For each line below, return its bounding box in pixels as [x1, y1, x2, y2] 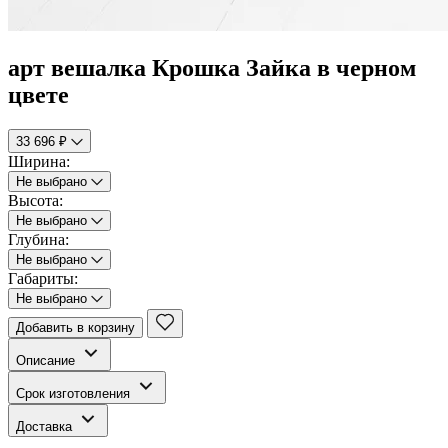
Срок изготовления [16, 385, 134, 401]
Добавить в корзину [16, 319, 135, 335]
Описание [16, 352, 79, 368]
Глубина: [8, 230, 69, 248]
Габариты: [8, 269, 78, 287]
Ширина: [8, 152, 70, 170]
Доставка [16, 418, 76, 434]
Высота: [8, 191, 63, 209]
